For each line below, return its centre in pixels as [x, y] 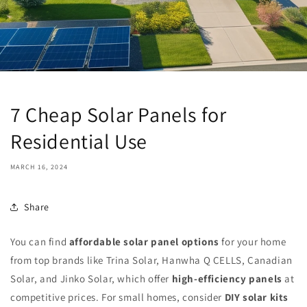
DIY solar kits [257, 297]
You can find [40, 242]
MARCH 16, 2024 [39, 167]
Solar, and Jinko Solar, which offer [91, 279]
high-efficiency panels [227, 279]
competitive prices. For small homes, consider [118, 297]
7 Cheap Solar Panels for [119, 114]
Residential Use [79, 141]
